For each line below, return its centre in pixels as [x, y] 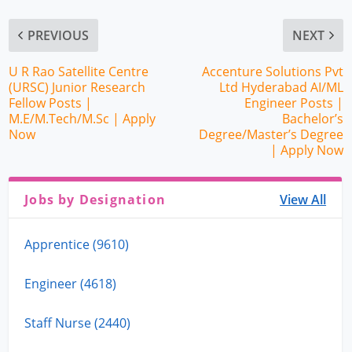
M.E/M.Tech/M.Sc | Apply [82, 118]
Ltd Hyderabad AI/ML [281, 87]
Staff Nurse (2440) [78, 323]
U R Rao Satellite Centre [79, 71]
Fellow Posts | [51, 103]
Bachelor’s [312, 118]
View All [303, 199]
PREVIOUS [59, 35]
